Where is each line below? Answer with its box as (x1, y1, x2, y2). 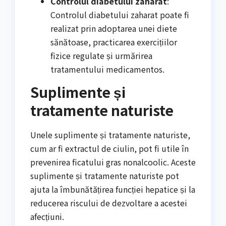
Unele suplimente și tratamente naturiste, (30, 128, 190, 141)
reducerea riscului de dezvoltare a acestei (30, 196, 187, 209)
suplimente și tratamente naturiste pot (30, 169, 179, 182)
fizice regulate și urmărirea (50, 49, 152, 62)
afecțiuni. (30, 210, 64, 222)
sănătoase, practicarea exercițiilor (50, 35, 177, 48)
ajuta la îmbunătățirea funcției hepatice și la (30, 183, 195, 195)
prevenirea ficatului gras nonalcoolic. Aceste (30, 155, 196, 168)
